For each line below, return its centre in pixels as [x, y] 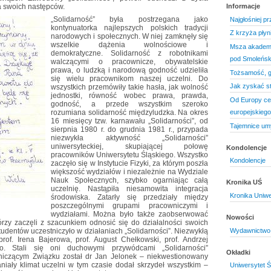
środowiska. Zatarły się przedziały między [129, 197]
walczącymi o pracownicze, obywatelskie [129, 61]
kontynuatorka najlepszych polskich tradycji [129, 28]
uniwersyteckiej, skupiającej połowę [129, 146]
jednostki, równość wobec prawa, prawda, [129, 95]
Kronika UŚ [244, 182]
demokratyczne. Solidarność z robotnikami [129, 53]
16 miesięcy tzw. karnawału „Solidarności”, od [129, 121]
